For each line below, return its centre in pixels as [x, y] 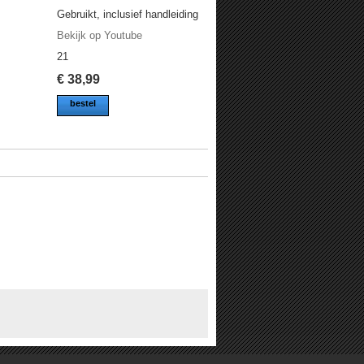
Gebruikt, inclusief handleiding [128, 14]
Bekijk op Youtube [100, 35]
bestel [83, 103]
